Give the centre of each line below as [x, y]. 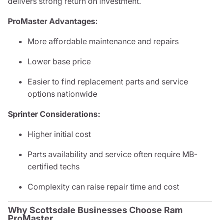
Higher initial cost [59, 134]
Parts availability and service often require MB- [112, 154]
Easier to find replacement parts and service [108, 82]
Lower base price [59, 61]
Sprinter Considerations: [54, 114]
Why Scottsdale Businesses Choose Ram [95, 210]
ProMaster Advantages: [53, 21]
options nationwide [62, 94]
